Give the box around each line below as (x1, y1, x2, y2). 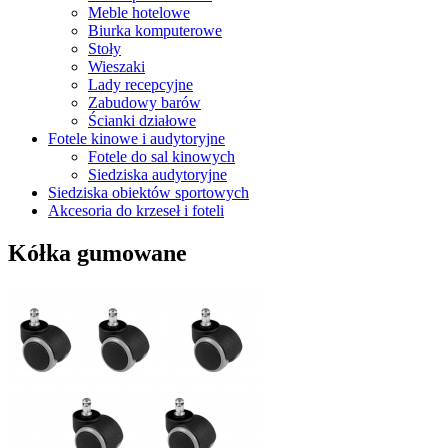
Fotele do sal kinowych (88, 148, 235, 166)
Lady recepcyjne (88, 76, 193, 94)
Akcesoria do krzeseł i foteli (48, 202, 224, 220)
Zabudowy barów (88, 94, 201, 112)
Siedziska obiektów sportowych (48, 184, 249, 202)
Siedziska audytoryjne (88, 166, 227, 184)
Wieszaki (88, 58, 145, 76)
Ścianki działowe (88, 112, 196, 130)
